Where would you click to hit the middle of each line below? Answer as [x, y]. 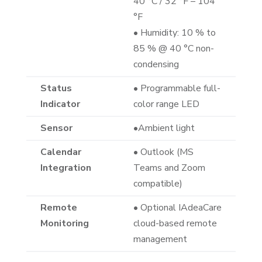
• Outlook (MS [163, 152]
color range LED [166, 104]
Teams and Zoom [169, 168]
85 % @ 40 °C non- [173, 49]
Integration [65, 168]
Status [56, 89]
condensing [156, 65]
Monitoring [64, 224]
